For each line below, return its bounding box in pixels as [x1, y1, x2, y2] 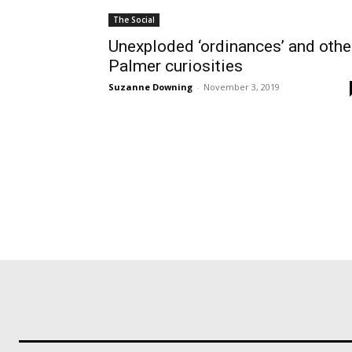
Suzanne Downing [108, 81, 192, 93]
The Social [113, 14, 155, 25]
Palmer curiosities [108, 57, 243, 75]
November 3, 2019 [203, 81, 280, 93]
